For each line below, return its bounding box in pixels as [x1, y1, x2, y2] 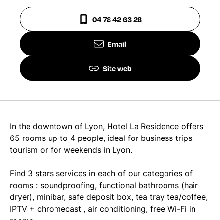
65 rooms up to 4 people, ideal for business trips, [10, 133, 194, 143]
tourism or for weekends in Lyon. [10, 145, 132, 155]
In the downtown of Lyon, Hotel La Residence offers [10, 121, 203, 131]
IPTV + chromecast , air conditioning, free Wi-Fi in [10, 204, 195, 214]
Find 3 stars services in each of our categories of [10, 168, 192, 178]
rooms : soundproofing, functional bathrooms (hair [10, 180, 198, 190]
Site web [102, 63, 132, 73]
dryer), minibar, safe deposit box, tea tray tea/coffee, [10, 192, 208, 202]
